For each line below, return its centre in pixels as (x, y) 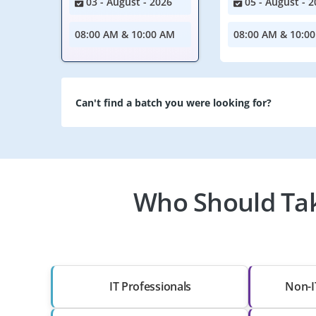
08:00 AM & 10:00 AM (125, 34)
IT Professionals (150, 286)
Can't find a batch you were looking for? (174, 102)
